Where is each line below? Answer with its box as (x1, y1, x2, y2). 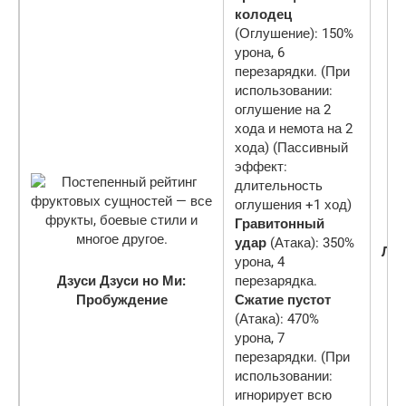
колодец (235, 5, 292, 23)
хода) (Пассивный (235, 139, 348, 156)
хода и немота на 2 (235, 120, 353, 137)
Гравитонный (235, 215, 324, 232)
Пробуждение (75, 291, 168, 308)
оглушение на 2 (235, 101, 331, 118)
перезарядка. (235, 272, 317, 289)
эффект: (235, 158, 287, 175)
